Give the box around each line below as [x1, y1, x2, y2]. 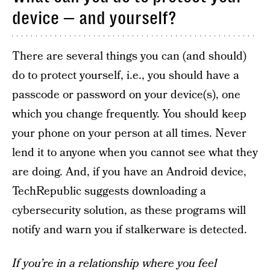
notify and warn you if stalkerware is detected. [12, 222, 247, 238]
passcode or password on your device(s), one [12, 87, 240, 103]
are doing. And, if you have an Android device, [12, 164, 246, 180]
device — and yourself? [12, 8, 176, 28]
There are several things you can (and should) [12, 48, 246, 64]
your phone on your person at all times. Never [12, 125, 246, 142]
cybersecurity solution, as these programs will [12, 202, 246, 219]
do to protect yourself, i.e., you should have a [12, 67, 239, 84]
